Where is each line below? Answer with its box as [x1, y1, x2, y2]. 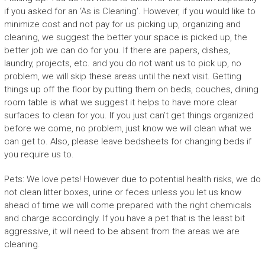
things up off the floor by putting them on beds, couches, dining [4, 83, 258, 95]
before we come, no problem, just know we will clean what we [4, 122, 251, 134]
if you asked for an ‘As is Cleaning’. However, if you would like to [4, 5, 256, 17]
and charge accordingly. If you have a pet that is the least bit [4, 212, 245, 224]
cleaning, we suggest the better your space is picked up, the [4, 31, 247, 43]
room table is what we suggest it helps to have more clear [4, 96, 237, 108]
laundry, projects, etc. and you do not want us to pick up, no [4, 57, 241, 69]
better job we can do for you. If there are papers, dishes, [4, 44, 230, 56]
